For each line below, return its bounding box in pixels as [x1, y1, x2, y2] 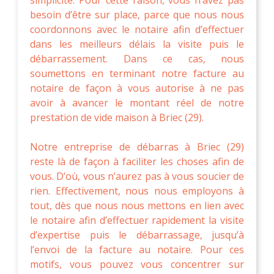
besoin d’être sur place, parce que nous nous [30, 7, 244, 21]
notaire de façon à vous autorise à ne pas [30, 81, 244, 95]
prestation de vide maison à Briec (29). [30, 110, 204, 124]
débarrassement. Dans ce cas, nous [30, 51, 244, 65]
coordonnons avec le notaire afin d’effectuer [30, 22, 244, 36]
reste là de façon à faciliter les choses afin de [30, 154, 244, 168]
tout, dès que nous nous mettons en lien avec [30, 198, 244, 212]
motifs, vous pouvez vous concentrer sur [30, 257, 244, 271]
